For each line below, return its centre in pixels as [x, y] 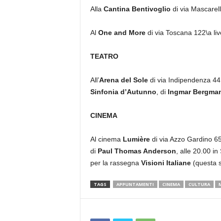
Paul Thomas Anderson [137, 151]
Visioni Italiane [166, 163]
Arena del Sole [123, 80]
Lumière [136, 139]
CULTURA [199, 184]
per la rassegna [115, 163]
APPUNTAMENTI [135, 184]
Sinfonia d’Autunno [123, 92]
